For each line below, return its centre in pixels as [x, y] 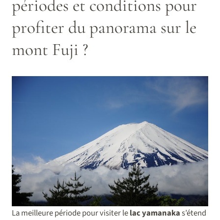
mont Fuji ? [50, 49]
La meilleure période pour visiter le [71, 213]
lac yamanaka [155, 213]
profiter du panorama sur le [104, 27]
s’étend [193, 213]
